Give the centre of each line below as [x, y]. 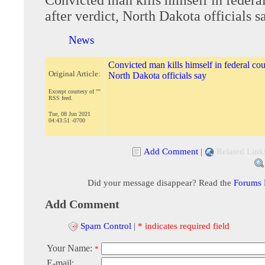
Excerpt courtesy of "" [75, 91]
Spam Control [106, 225]
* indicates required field [184, 225]
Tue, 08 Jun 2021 [70, 114]
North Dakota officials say [157, 75]
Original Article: [75, 73]
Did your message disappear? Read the [160, 182]
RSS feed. [61, 98]
